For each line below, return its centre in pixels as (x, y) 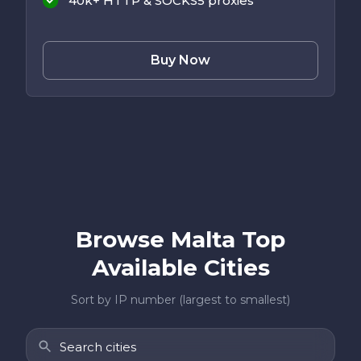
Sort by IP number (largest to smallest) (180, 300)
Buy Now (180, 60)
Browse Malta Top (180, 240)
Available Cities (180, 268)
